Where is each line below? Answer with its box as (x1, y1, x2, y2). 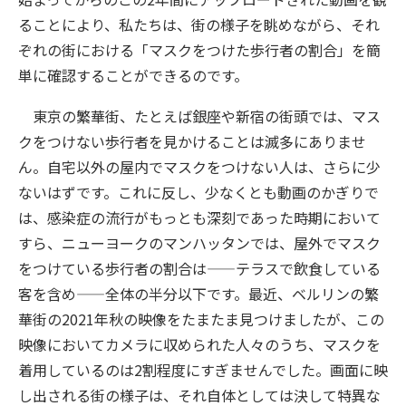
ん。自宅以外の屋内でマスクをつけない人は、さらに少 (18, 155, 381, 178)
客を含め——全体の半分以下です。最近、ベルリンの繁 (18, 282, 379, 304)
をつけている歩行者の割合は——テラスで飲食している (18, 256, 381, 279)
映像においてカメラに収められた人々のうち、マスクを (18, 333, 381, 355)
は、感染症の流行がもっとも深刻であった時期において (18, 206, 381, 228)
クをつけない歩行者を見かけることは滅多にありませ (18, 130, 366, 152)
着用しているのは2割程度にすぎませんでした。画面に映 (18, 358, 388, 381)
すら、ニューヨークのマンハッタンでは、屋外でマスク (18, 231, 381, 254)
